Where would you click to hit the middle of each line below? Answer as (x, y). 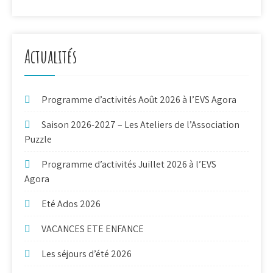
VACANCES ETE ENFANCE (93, 229)
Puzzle (38, 140)
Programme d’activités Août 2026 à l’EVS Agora (139, 100)
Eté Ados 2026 (71, 204)
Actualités (51, 57)
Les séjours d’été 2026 (87, 254)
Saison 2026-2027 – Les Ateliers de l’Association (140, 125)
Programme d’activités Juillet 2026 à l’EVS (129, 165)
